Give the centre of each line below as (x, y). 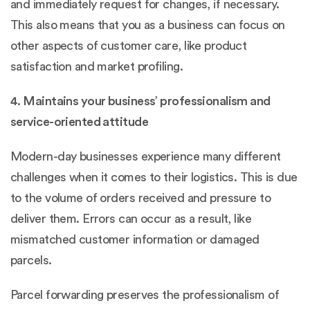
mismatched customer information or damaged (135, 239)
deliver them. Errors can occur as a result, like (131, 218)
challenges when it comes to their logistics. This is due (154, 177)
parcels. (31, 260)
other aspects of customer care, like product (129, 45)
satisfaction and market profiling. (97, 66)
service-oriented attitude (80, 121)
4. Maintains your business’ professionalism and (140, 101)
